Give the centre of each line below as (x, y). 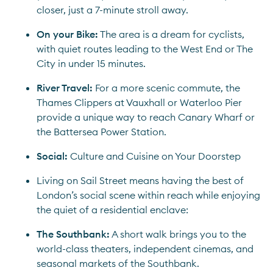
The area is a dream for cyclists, (171, 34)
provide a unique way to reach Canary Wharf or (146, 117)
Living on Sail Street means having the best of (140, 180)
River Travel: (66, 88)
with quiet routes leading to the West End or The (145, 49)
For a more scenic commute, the (168, 88)
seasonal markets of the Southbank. (118, 263)
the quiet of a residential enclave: (112, 210)
